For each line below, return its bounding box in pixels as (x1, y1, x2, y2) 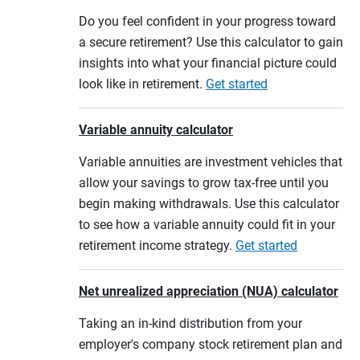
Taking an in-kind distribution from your (79, 315, 302, 331)
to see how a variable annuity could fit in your (79, 216, 335, 232)
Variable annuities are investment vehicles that (79, 153, 342, 170)
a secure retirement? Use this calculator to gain (79, 34, 343, 50)
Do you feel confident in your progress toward (79, 13, 336, 29)
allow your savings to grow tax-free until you (79, 174, 329, 190)
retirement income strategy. (79, 237, 235, 253)
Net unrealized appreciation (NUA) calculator (79, 283, 338, 299)
